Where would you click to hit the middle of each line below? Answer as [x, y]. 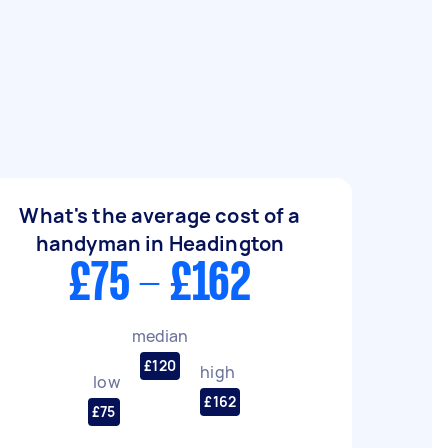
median [160, 335]
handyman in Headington [160, 243]
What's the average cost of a [160, 215]
